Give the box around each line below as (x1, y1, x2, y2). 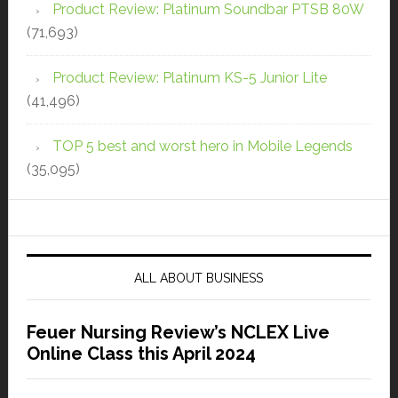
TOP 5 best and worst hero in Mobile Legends (52, 138, 353, 155)
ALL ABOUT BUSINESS (134, 271, 264, 286)
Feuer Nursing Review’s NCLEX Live (26, 322, 330, 344)
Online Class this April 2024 (26, 343, 256, 365)
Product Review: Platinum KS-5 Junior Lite (52, 69, 327, 87)
